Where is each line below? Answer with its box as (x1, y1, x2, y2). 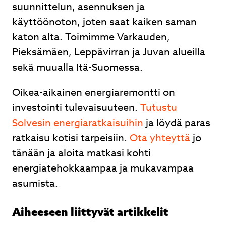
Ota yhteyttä (130, 131, 190, 145)
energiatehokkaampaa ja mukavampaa (12, 161, 194, 176)
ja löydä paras (143, 116, 210, 130)
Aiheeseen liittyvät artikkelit (12, 205, 168, 219)
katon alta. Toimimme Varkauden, (12, 30, 170, 44)
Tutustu (140, 100, 177, 115)
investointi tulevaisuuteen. (12, 100, 140, 115)
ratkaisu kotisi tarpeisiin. (12, 131, 130, 145)
